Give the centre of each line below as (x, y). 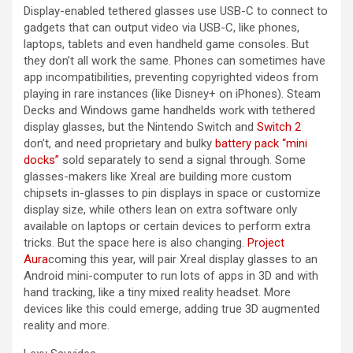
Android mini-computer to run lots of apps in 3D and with (171, 276)
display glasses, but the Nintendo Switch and (140, 127)
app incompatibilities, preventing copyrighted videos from (171, 78)
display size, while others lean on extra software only (160, 210)
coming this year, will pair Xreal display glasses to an (183, 260)
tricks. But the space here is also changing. (136, 243)
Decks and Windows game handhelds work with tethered (169, 111)
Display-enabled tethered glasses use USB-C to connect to (176, 11)
